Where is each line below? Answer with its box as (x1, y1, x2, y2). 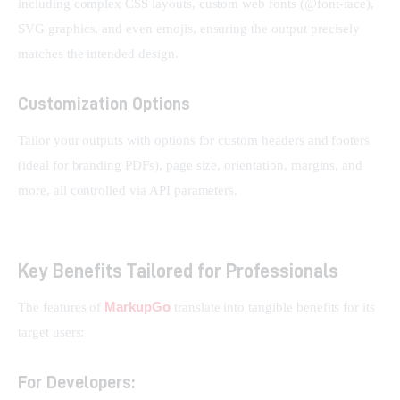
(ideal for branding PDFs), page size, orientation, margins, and (18, 157, 367, 172)
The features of (18, 300, 105, 315)
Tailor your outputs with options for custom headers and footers (18, 132, 374, 147)
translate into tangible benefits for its (170, 300, 379, 315)
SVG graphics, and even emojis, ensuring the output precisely (18, 21, 364, 36)
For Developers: (18, 372, 136, 392)
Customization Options (18, 93, 191, 112)
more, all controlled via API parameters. (18, 182, 238, 197)
